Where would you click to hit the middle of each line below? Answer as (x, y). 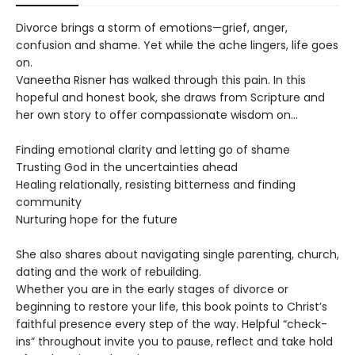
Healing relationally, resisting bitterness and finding (156, 184)
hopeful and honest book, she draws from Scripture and (170, 97)
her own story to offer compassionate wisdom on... (157, 115)
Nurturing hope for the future (97, 219)
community (49, 202)
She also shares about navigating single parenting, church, (177, 254)
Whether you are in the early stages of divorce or (152, 289)
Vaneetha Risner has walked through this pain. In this (161, 80)
